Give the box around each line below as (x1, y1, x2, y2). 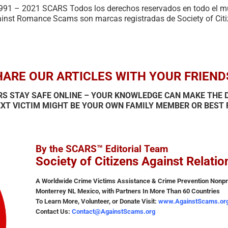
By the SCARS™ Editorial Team (36, 143, 168, 155)
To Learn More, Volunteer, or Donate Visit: (36, 197, 158, 205)
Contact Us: (36, 207, 72, 215)
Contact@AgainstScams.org (72, 207, 155, 215)
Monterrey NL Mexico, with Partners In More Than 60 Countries (36, 187, 220, 195)
